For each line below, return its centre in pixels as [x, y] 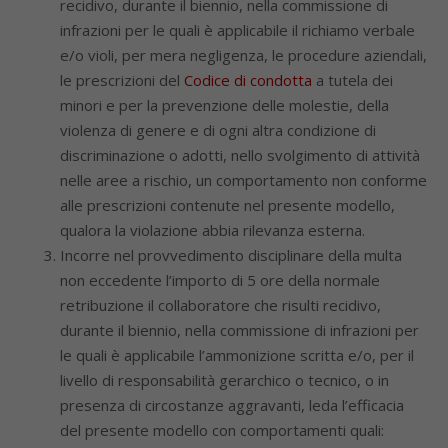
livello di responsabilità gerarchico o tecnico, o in [224, 380]
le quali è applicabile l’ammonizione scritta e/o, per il [237, 355]
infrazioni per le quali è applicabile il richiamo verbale [237, 30]
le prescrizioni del [120, 80]
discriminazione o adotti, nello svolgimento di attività [240, 155]
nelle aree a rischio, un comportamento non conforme [243, 180]
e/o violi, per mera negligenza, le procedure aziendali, [243, 55]
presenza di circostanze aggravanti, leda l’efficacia [232, 405]
